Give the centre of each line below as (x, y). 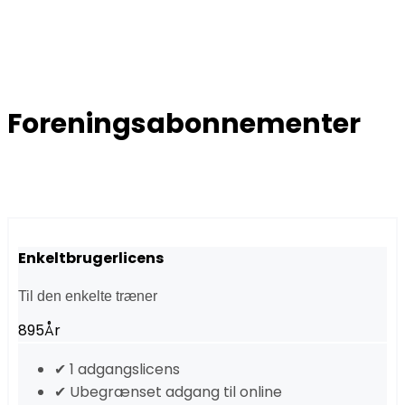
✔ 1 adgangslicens (117, 370)
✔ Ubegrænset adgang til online (168, 392)
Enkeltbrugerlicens (91, 259)
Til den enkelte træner (88, 297)
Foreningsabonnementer (184, 123)
